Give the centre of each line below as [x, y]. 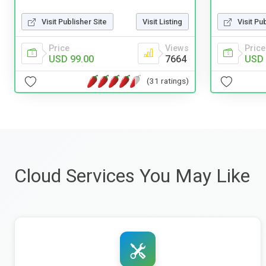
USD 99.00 [71, 59]
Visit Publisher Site [74, 21]
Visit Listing [162, 21]
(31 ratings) [168, 81]
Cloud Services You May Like [132, 175]
